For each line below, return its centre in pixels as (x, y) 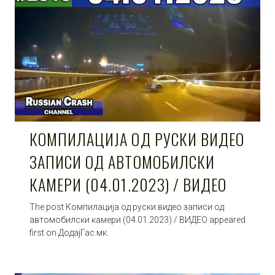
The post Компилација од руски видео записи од (127, 207)
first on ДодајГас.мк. (69, 232)
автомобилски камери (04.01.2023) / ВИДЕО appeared (137, 219)
